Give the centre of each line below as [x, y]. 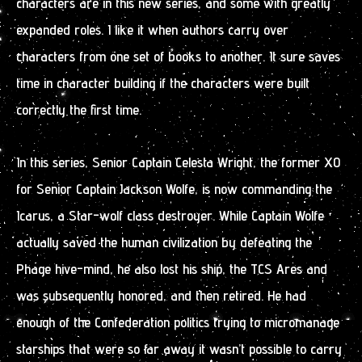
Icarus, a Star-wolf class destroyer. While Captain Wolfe [170, 215]
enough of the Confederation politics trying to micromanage [178, 322]
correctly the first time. [79, 109]
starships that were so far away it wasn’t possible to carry [179, 348]
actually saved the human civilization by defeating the [164, 242]
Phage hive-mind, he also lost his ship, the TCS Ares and [172, 268]
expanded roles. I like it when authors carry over [152, 29]
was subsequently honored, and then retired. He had [161, 295]
